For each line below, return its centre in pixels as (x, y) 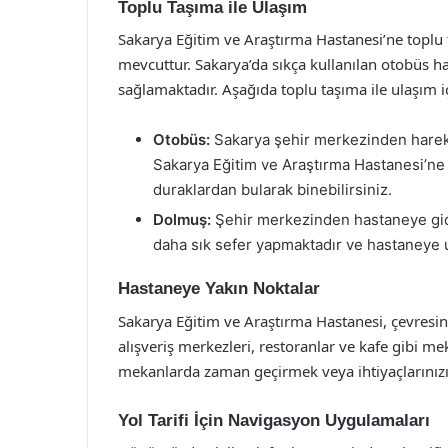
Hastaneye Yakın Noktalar (219, 288)
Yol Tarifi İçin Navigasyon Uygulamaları (274, 420)
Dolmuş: (182, 219)
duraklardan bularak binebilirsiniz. (272, 189)
